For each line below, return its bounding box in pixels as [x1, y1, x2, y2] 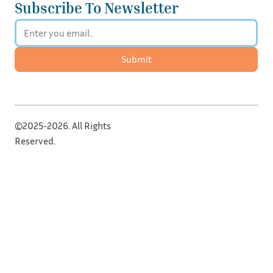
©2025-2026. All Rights [15, 119, 112, 132]
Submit [121, 52, 152, 65]
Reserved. [15, 135, 56, 147]
